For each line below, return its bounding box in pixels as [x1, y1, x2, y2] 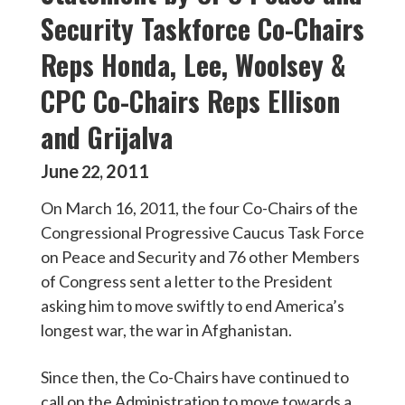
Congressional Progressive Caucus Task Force [41, 222, 364, 242]
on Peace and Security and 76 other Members [41, 247, 360, 267]
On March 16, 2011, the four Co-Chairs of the [41, 198, 358, 218]
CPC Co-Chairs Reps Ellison [41, 80, 340, 121]
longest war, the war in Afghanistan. [41, 320, 292, 340]
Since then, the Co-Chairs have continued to [41, 367, 349, 388]
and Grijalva [41, 117, 173, 157]
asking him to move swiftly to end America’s [41, 296, 344, 316]
